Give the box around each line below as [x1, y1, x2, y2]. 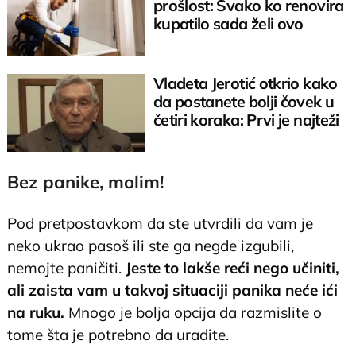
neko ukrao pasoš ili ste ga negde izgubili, [7, 236, 295, 256]
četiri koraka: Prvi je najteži [153, 109, 339, 130]
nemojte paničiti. [7, 258, 126, 278]
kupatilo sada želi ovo [153, 14, 304, 34]
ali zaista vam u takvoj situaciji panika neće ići [7, 281, 339, 300]
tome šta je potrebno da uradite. [7, 325, 230, 345]
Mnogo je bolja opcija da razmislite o [64, 303, 323, 323]
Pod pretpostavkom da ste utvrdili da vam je [7, 214, 314, 234]
